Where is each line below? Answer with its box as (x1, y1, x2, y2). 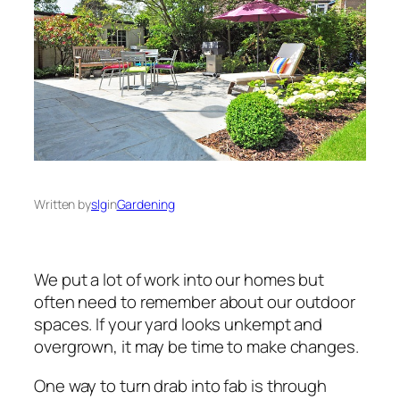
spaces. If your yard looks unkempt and (34, 312, 323, 337)
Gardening (116, 195, 175, 212)
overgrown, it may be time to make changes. (34, 335, 359, 359)
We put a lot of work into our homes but (34, 268, 325, 292)
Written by (34, 195, 91, 212)
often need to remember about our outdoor (34, 290, 355, 314)
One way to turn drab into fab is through (34, 373, 327, 397)
